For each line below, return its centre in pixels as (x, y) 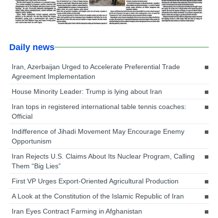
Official (22, 117)
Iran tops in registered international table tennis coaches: (99, 107)
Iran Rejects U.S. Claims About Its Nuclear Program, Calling (103, 156)
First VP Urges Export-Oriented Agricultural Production (95, 181)
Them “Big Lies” (36, 166)
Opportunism (32, 141)
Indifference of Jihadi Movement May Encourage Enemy (98, 132)
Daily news (32, 47)
